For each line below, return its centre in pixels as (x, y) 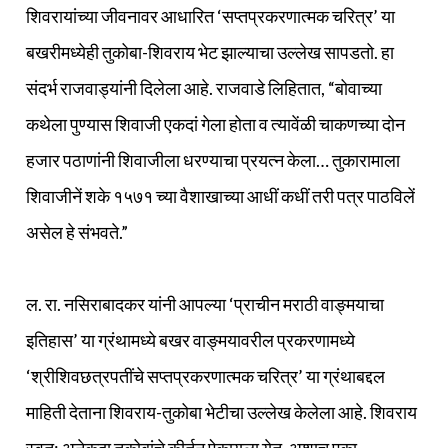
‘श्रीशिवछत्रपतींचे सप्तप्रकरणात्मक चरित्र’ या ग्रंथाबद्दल (205, 376)
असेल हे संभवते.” (77, 232)
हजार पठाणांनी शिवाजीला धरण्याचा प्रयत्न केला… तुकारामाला (213, 160)
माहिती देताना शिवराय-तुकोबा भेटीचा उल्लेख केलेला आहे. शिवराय (221, 412)
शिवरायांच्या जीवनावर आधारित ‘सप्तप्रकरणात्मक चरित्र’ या (210, 16)
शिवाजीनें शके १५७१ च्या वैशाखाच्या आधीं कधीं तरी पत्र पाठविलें (220, 196)
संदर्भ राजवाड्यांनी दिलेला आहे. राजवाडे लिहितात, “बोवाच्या (204, 88)
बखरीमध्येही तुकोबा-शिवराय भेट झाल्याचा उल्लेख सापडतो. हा (210, 52)
